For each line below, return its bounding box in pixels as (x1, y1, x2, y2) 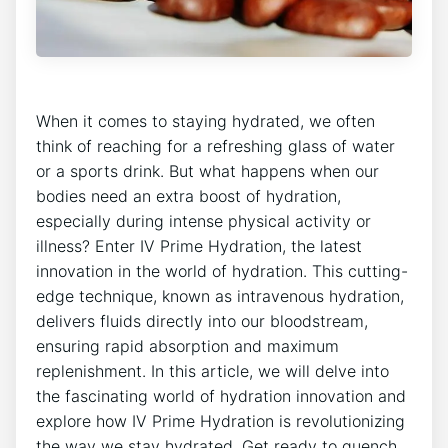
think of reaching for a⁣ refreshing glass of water (36, 136, 395, 157)
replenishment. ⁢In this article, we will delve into (36, 361, 389, 382)
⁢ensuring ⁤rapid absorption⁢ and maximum (36, 336, 339, 357)
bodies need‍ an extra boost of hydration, (36, 186, 341, 207)
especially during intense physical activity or (36, 211, 371, 232)
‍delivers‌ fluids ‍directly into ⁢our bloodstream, (36, 311, 368, 332)
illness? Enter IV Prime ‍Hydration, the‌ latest (36, 236, 362, 257)
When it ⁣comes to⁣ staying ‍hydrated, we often (36, 111, 375, 132)
